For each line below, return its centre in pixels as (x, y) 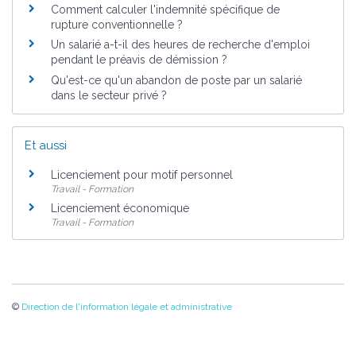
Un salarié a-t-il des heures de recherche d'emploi (180, 45)
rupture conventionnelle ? (117, 24)
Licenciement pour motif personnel (142, 174)
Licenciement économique (120, 208)
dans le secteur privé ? (109, 95)
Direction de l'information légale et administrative (127, 306)
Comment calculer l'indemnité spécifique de (165, 9)
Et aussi (46, 146)
